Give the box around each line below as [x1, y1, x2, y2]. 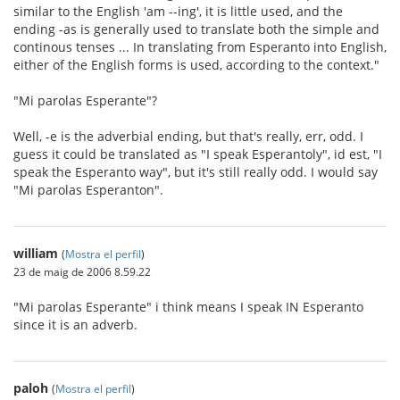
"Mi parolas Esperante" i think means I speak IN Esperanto [13, 298, 363, 315]
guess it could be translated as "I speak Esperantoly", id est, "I [13, 146, 382, 162]
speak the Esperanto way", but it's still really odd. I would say [13, 163, 378, 180]
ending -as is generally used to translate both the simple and [13, 21, 379, 37]
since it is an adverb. [13, 316, 137, 333]
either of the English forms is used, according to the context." [13, 56, 379, 73]
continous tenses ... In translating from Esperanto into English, [13, 38, 387, 55]
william [13, 245, 58, 262]
